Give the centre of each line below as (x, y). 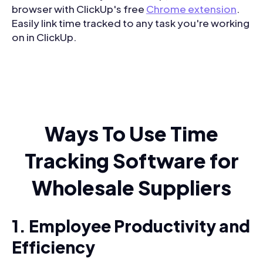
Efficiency (53, 247)
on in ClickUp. (44, 37)
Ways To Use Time (131, 133)
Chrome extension (191, 9)
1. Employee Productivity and (131, 225)
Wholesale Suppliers (131, 187)
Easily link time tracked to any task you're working (131, 23)
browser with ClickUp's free (79, 9)
